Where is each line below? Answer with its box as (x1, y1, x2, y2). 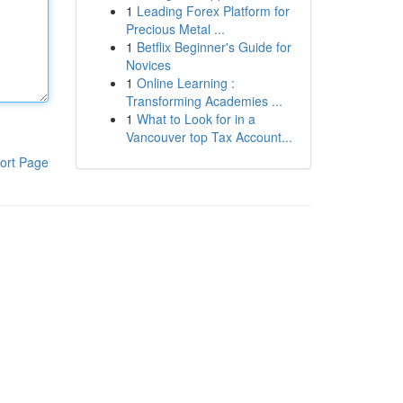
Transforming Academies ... (125, 92, 282, 110)
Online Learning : (136, 74, 235, 92)
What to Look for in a (136, 110, 255, 128)
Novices (125, 56, 171, 74)
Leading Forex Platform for (136, 2, 290, 20)
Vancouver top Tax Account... (125, 128, 292, 146)
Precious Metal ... (125, 20, 225, 38)
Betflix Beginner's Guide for (136, 38, 291, 56)
